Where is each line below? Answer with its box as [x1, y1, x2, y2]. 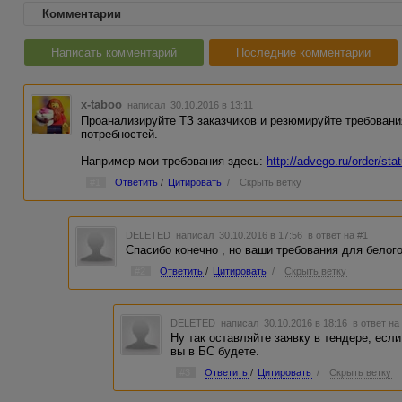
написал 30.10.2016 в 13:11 [125, 100, 254, 110]
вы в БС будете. [170, 345, 260, 359]
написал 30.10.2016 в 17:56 [173, 229, 309, 240]
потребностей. [81, 127, 159, 141]
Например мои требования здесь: [81, 154, 267, 168]
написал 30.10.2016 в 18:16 [218, 318, 354, 329]
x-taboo [81, 98, 123, 111]
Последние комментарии [236, 46, 371, 59]
